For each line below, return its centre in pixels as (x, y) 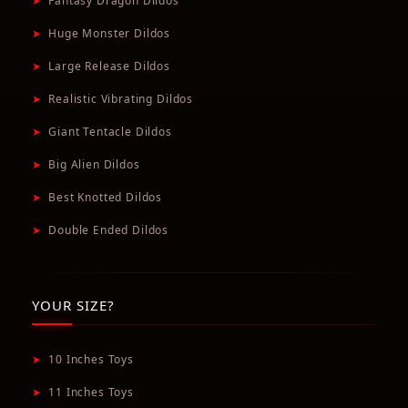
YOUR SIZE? (73, 306)
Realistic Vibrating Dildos (121, 99)
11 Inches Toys (91, 393)
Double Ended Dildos (109, 230)
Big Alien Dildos (94, 165)
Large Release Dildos (110, 66)
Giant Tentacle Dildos (110, 132)
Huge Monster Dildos (110, 34)
